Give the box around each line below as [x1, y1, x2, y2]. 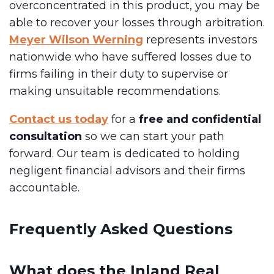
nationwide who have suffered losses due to [9, 50, 251, 64]
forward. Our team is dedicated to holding [9, 146, 240, 160]
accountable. [9, 180, 80, 194]
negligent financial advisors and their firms [9, 163, 245, 177]
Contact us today [9, 112, 108, 126]
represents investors [143, 32, 257, 46]
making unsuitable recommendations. [9, 84, 221, 98]
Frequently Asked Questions [9, 220, 232, 238]
